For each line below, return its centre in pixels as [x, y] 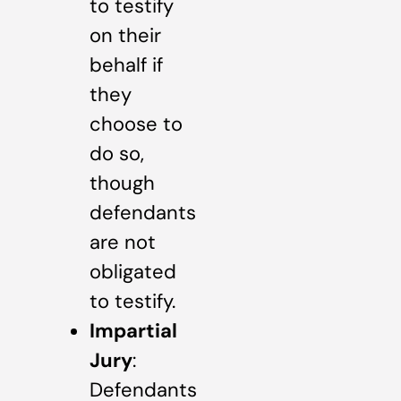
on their [125, 35]
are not [123, 242]
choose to [136, 124]
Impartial [133, 330]
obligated [133, 271]
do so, [117, 153]
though [122, 183]
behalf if [126, 64]
